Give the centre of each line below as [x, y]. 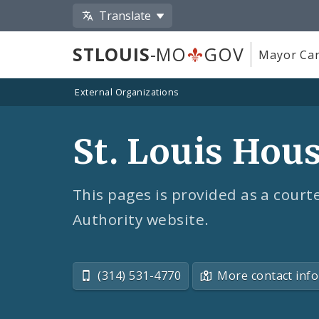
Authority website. [141, 220]
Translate [125, 15]
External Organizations [127, 92]
